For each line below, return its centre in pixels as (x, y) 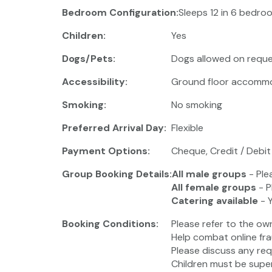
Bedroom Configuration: (120, 12)
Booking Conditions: (110, 223)
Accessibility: (95, 81)
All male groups (209, 174)
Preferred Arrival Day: (114, 127)
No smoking (197, 104)
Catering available (215, 200)
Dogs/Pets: (89, 58)
